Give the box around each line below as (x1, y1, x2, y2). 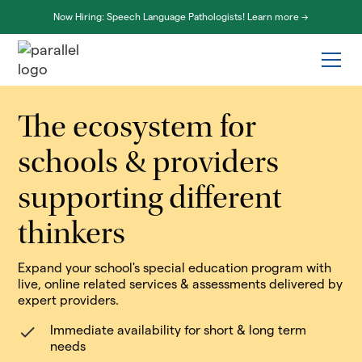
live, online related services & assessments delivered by (18, 277, 343, 291)
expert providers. (18, 293, 120, 307)
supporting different (18, 184, 283, 217)
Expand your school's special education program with (18, 261, 332, 275)
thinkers (18, 220, 126, 252)
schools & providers (18, 149, 280, 181)
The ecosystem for (18, 113, 257, 145)
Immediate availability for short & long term (50, 323, 307, 337)
